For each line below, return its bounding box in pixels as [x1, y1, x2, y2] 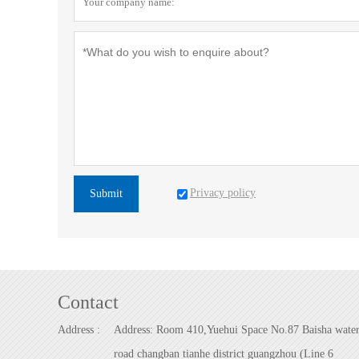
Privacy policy [190, 187, 256, 200]
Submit [90, 188, 123, 200]
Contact [58, 292, 119, 313]
